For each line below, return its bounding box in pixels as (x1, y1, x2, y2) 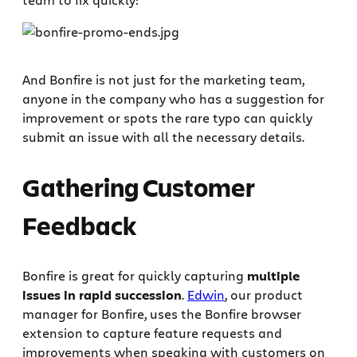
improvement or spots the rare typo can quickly (22, 108, 312, 126)
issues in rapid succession (22, 286, 182, 304)
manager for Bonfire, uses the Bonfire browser (22, 305, 301, 323)
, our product (225, 286, 303, 304)
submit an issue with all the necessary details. (22, 127, 304, 145)
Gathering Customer (22, 170, 255, 205)
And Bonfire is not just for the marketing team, (22, 70, 304, 88)
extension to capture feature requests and (22, 324, 282, 342)
